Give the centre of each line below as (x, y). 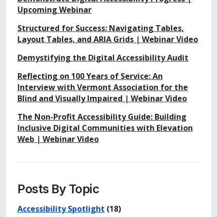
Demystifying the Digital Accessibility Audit (103, 57)
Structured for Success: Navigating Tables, (101, 28)
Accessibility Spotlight (61, 209)
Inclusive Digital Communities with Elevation (105, 128)
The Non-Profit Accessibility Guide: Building (102, 116)
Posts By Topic (58, 189)
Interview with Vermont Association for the (103, 87)
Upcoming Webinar (54, 9)
